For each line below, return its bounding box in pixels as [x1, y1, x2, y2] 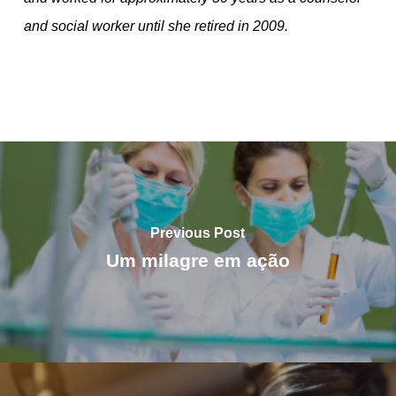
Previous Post [150, 225, 246, 240]
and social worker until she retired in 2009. [23, 19, 288, 34]
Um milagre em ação [105, 249, 290, 270]
